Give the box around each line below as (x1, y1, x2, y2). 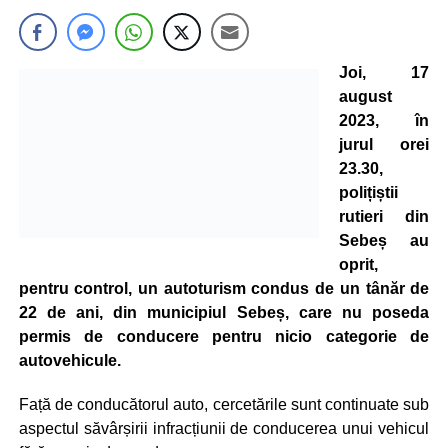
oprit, (338, 256, 378, 273)
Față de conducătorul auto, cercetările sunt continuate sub (18, 396, 430, 413)
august (338, 88, 392, 105)
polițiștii (338, 184, 398, 201)
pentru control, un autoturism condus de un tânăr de (18, 280, 430, 297)
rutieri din (338, 208, 430, 225)
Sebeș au (338, 232, 430, 249)
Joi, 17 (338, 64, 430, 81)
